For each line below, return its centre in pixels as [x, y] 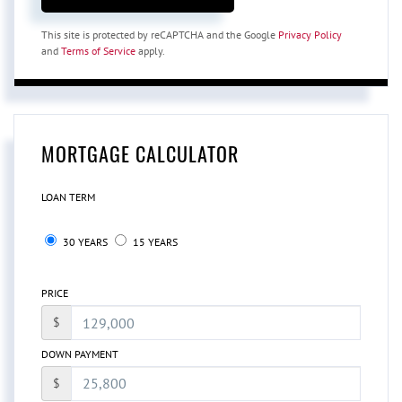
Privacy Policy [310, 35]
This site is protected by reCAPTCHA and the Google [160, 35]
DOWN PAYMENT [80, 354]
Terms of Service [98, 51]
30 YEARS [84, 242]
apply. [150, 51]
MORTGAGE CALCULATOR [140, 154]
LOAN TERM [68, 197]
